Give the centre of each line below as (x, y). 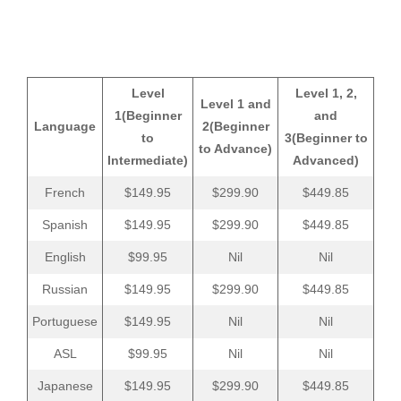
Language (65, 127)
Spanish (65, 225)
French (65, 193)
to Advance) (235, 149)
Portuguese (65, 322)
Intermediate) (148, 161)
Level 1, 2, (326, 94)
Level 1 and (235, 104)
